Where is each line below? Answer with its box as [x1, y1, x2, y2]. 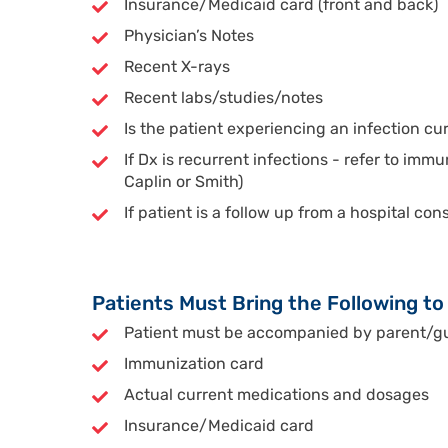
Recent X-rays [124, 60, 230, 76]
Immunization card [124, 357, 264, 373]
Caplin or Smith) [124, 175, 243, 191]
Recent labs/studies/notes [124, 91, 323, 107]
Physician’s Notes [124, 29, 254, 45]
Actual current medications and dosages [124, 388, 429, 404]
